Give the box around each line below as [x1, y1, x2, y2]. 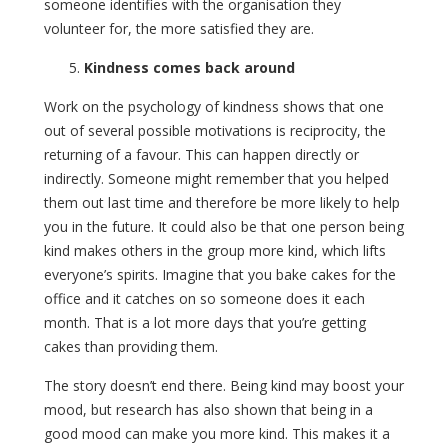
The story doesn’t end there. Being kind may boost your [44, 375, 404, 395]
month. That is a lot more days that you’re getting [44, 312, 366, 332]
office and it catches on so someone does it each [44, 288, 365, 308]
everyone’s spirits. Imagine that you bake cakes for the [44, 264, 396, 284]
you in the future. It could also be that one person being [44, 216, 404, 236]
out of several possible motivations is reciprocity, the [44, 120, 386, 140]
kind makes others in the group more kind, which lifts [44, 240, 386, 260]
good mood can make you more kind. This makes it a [44, 423, 390, 443]
